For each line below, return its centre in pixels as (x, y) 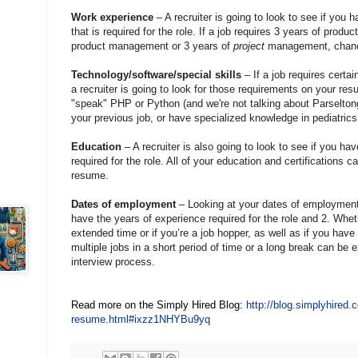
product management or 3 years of (152, 46)
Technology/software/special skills (156, 74)
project (249, 46)
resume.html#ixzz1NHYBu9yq (141, 319)
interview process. (113, 261)
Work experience (112, 17)
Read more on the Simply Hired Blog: (159, 304)
